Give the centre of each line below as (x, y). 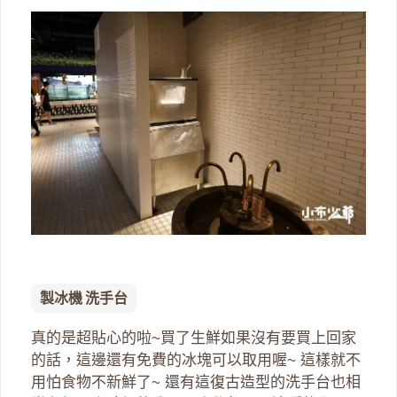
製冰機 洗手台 (84, 298)
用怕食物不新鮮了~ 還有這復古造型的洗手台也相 (196, 382)
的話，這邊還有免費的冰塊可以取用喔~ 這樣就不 (196, 360)
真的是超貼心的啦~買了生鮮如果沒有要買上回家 (194, 338)
